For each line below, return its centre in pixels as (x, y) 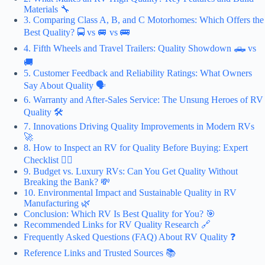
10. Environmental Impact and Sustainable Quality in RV (130, 192)
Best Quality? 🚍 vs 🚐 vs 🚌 (77, 32)
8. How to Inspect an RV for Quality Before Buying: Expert (136, 147)
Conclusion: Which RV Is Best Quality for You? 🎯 (119, 214)
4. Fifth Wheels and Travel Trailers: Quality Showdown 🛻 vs (140, 48)
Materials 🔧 (47, 9)
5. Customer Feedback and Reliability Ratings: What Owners (138, 73)
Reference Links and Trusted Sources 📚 (100, 253)
